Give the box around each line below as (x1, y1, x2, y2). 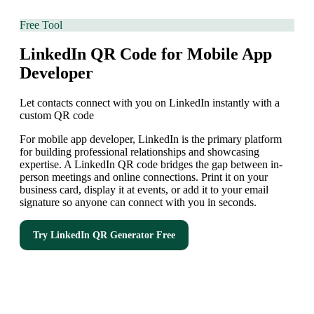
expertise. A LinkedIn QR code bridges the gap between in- (20, 158, 282, 171)
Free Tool (20, 18, 62, 31)
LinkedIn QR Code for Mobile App (20, 45, 272, 64)
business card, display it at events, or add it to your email (20, 184, 268, 196)
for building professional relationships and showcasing (20, 146, 259, 158)
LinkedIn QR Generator (50, 230, 153, 241)
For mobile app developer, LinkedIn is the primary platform (20, 133, 282, 146)
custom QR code (20, 109, 94, 122)
